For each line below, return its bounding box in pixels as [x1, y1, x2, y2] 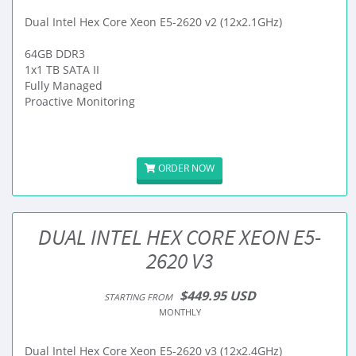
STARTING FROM [103, 291, 172, 303]
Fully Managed [25, 78, 103, 93]
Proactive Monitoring [25, 94, 135, 109]
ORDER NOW [156, 161, 215, 175]
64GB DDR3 [25, 46, 85, 61]
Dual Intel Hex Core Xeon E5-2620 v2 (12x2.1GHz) [25, 14, 282, 29]
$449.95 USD [179, 287, 256, 304]
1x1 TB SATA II [25, 62, 99, 77]
